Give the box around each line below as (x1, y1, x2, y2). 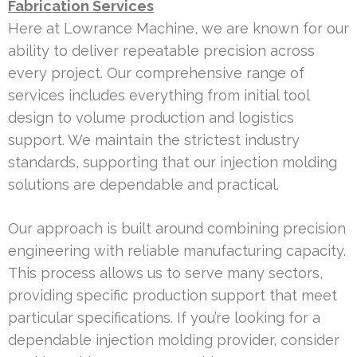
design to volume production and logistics (8, 108, 294, 126)
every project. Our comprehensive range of (8, 64, 304, 81)
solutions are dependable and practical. (8, 175, 279, 193)
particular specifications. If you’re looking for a (8, 308, 320, 326)
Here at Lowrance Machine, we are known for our (8, 19, 349, 37)
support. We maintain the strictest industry (8, 131, 300, 148)
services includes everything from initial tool (8, 86, 309, 104)
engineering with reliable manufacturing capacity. (8, 241, 346, 259)
